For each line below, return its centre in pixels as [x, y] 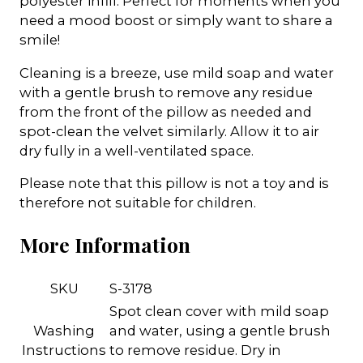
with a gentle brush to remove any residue [166, 92]
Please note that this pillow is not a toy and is [174, 184]
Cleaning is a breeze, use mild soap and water [177, 73]
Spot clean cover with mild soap [219, 311]
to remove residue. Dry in [195, 350]
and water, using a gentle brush [220, 330]
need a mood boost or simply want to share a [176, 21]
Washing [64, 330]
